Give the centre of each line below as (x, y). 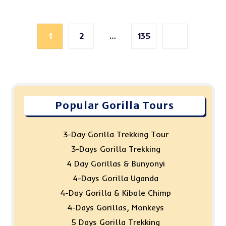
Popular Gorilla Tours (114, 105)
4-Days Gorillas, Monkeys (116, 207)
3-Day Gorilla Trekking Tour (116, 134)
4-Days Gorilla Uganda (116, 178)
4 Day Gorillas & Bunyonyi (116, 163)
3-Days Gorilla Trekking (116, 149)
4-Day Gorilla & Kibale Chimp (116, 192)
